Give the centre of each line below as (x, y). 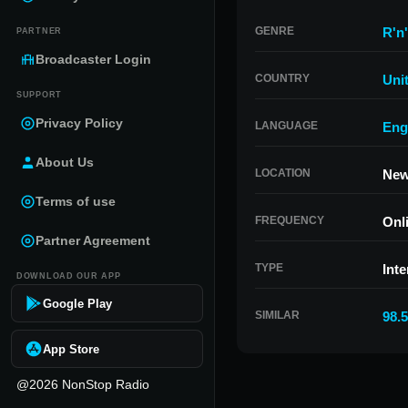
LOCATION (283, 173)
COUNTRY (282, 78)
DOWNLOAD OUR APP (69, 276)
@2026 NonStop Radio (83, 384)
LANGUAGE (286, 126)
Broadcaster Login (93, 59)
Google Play (77, 303)
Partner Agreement (93, 240)
